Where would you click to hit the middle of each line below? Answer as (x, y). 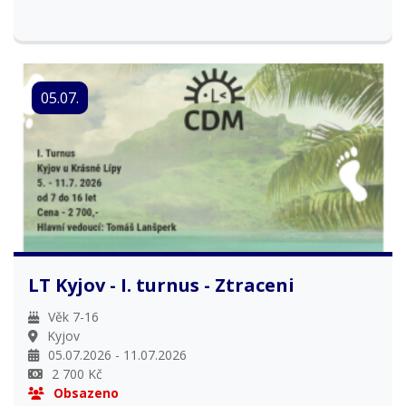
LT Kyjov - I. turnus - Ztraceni (161, 285)
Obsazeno (87, 393)
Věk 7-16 (74, 317)
